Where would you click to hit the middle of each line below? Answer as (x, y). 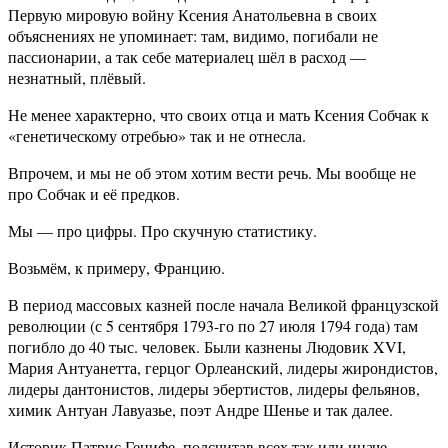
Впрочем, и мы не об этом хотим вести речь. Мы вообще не (212, 173)
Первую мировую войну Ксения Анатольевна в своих (192, 15)
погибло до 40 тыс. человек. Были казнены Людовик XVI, (207, 347)
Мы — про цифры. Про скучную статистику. (162, 231)
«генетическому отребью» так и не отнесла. (157, 136)
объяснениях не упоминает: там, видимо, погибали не (193, 36)
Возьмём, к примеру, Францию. (116, 268)
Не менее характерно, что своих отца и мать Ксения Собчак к (218, 115)
